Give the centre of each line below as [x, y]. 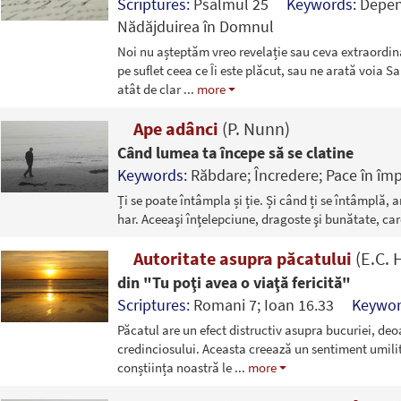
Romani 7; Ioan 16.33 [272, 304]
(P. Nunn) [256, 128]
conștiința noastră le [175, 367]
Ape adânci [175, 128]
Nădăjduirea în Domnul [195, 26]
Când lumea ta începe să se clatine [235, 152]
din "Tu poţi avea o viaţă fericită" [234, 282]
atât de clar [150, 89]
